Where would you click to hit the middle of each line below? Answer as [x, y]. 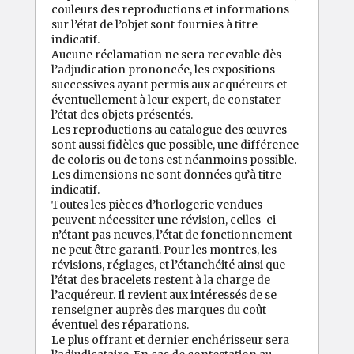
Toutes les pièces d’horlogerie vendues [157, 204]
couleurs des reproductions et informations [170, 9]
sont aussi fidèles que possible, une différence [175, 144]
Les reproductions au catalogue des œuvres [169, 129]
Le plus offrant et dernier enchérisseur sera [170, 339]
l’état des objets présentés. [122, 114]
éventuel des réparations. [120, 324]
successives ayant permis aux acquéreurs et [169, 84]
